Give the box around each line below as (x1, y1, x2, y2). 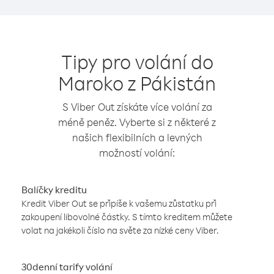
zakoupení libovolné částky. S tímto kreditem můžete (21, 211, 232, 223)
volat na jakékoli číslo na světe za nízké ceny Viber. (21, 224, 219, 236)
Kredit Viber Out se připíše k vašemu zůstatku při (21, 198, 217, 209)
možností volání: (99, 146, 175, 159)
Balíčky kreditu (21, 183, 87, 196)
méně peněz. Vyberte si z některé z (58, 116, 216, 128)
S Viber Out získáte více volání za (62, 100, 212, 113)
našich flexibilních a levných (72, 131, 202, 144)
